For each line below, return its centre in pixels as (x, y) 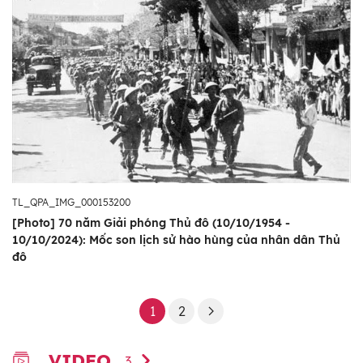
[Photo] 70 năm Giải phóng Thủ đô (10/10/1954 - (151, 222)
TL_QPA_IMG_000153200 (71, 202)
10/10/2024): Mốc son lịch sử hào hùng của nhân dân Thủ (176, 239)
